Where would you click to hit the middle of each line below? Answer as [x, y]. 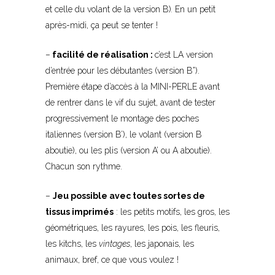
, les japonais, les [162, 244]
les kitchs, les [72, 244]
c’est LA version [184, 55]
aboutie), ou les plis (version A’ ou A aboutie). [130, 151]
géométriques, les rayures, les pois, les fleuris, [133, 228]
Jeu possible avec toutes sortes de [129, 196]
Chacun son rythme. [84, 167]
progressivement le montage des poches [122, 119]
